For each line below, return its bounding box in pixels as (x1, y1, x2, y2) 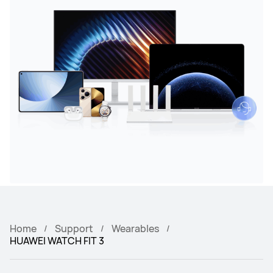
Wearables (112, 221, 159, 235)
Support (55, 221, 93, 235)
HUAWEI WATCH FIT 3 (10, 233, 104, 247)
